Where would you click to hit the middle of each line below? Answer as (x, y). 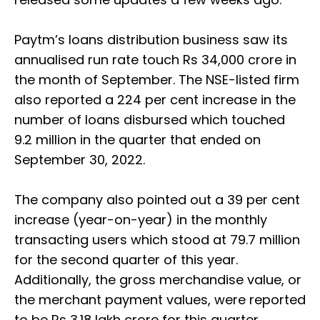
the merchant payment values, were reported (160, 300)
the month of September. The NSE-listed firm (157, 80)
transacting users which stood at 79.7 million (157, 240)
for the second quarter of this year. (126, 260)
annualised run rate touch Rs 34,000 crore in (155, 60)
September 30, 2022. (81, 160)
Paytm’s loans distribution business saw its (151, 40)
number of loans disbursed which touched (150, 120)
